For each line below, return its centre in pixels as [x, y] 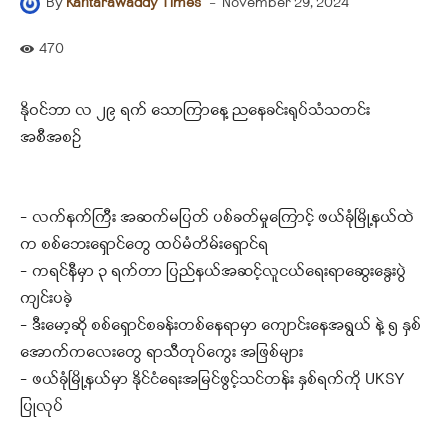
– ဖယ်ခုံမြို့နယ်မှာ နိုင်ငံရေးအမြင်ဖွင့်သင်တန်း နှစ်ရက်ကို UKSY [212, 379]
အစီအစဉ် [50, 137]
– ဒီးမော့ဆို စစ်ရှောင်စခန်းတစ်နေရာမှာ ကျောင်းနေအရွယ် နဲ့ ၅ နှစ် [220, 325]
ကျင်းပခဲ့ [46, 298]
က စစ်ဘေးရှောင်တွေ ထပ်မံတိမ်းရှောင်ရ [144, 244]
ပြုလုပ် [41, 406]
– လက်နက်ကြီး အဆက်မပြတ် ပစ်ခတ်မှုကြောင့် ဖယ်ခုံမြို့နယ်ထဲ [217, 217]
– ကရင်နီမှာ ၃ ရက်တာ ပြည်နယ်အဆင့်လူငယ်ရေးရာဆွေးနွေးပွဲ [213, 271]
